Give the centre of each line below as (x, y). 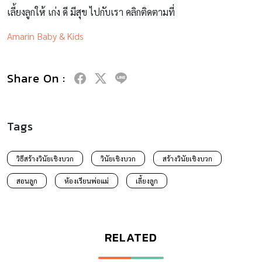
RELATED (131, 237)
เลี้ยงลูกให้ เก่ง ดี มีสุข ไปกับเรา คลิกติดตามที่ (91, 12)
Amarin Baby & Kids (45, 36)
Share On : (36, 78)
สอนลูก (27, 180)
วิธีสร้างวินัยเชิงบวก (45, 158)
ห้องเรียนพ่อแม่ (87, 180)
